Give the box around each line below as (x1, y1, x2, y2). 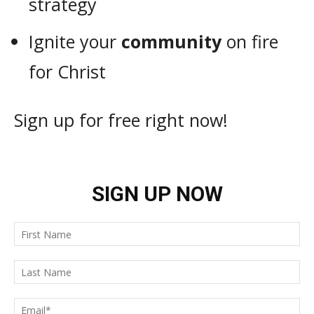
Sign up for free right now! (14, 108, 228, 132)
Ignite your (29, 29, 121, 54)
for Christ (29, 60, 106, 84)
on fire (221, 29, 278, 54)
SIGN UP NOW (91, 182, 223, 207)
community (121, 29, 221, 54)
